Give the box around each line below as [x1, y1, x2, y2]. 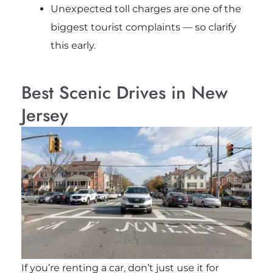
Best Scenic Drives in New [21, 80, 228, 106]
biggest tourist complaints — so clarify [50, 21, 236, 34]
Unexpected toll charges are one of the [50, 3, 241, 15]
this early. [50, 40, 96, 52]
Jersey [21, 102, 68, 129]
